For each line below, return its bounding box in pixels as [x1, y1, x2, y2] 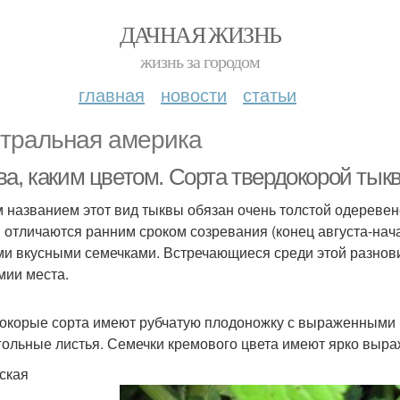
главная [79, 81, 145, 107]
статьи [243, 81, 296, 107]
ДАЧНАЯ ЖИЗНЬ [119, 19, 281, 49]
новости [161, 81, 227, 107]
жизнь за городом [140, 49, 260, 73]
